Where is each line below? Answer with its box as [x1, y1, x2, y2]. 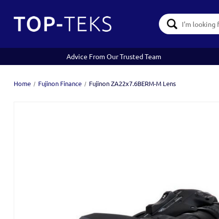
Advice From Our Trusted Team [66, 52, 162, 61]
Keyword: [153, 24, 182, 33]
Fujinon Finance [38, 79, 82, 88]
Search [153, 14, 174, 23]
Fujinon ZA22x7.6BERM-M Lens [88, 79, 176, 88]
